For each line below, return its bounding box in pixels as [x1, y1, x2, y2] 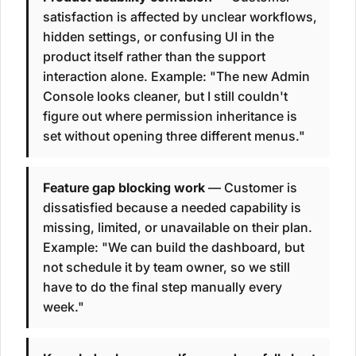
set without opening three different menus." [43, 128, 305, 145]
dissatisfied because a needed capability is [43, 199, 301, 216]
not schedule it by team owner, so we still [43, 259, 290, 276]
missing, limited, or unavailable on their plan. [43, 219, 312, 236]
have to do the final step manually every [43, 279, 282, 296]
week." [43, 299, 84, 315]
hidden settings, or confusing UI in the [43, 29, 274, 45]
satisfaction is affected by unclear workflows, [43, 9, 317, 25]
